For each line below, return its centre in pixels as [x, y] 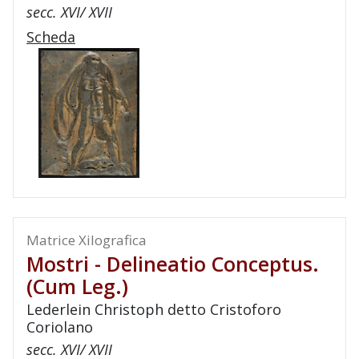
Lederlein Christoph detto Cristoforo [154, 309]
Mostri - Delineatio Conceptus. [173, 264]
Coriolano [60, 327]
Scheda [51, 37]
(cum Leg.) [77, 286]
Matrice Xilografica [87, 240]
